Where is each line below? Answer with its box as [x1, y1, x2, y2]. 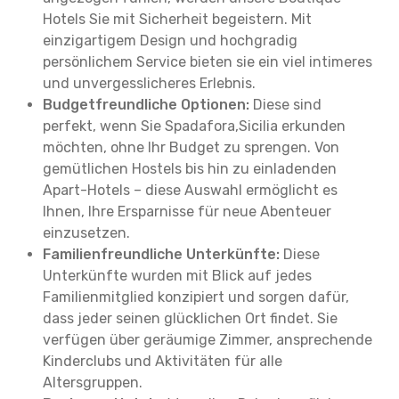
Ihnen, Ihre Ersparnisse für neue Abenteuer [43, 203, 331, 220]
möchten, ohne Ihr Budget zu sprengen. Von [43, 139, 339, 156]
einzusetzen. [43, 224, 130, 241]
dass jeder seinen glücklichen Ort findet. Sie [43, 310, 338, 327]
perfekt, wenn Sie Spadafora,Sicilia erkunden [43, 118, 346, 134]
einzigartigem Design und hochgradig [43, 32, 297, 49]
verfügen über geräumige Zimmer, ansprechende [43, 331, 372, 348]
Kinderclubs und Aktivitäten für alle [43, 353, 282, 370]
